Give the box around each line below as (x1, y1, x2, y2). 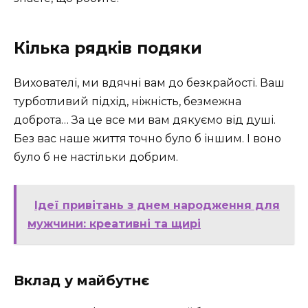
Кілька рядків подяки (14, 38, 202, 58)
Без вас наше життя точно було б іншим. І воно (14, 131, 281, 145)
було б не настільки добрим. (14, 150, 178, 164)
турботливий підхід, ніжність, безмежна (14, 94, 241, 108)
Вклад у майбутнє (14, 272, 149, 289)
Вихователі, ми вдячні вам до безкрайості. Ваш (14, 76, 285, 89)
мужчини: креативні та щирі (27, 217, 201, 230)
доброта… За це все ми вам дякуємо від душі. (14, 113, 276, 126)
